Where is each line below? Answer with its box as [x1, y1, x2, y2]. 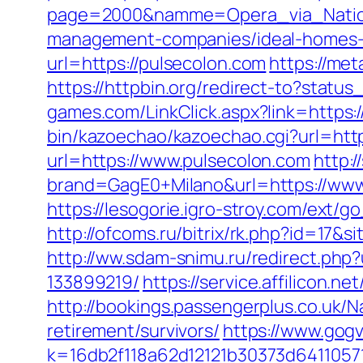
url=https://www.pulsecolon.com [47, 148, 310, 173]
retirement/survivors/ [47, 318, 220, 343]
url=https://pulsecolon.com [47, 51, 267, 75]
